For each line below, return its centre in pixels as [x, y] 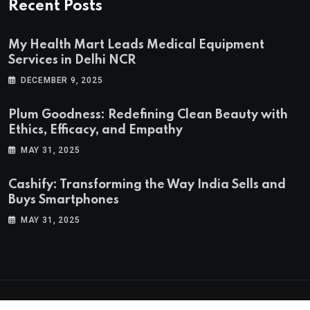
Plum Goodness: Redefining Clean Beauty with [148, 115]
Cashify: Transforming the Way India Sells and [147, 185]
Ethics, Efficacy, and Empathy [95, 130]
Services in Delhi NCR [72, 60]
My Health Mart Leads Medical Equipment [136, 45]
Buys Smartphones [64, 200]
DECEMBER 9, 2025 [62, 80]
